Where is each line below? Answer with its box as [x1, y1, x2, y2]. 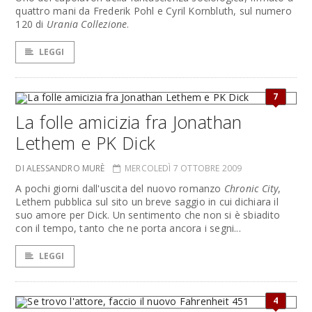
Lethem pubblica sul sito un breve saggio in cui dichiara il [15, 195, 279, 208]
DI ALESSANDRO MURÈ [15, 162, 105, 174]
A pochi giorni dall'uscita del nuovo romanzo [15, 182, 224, 195]
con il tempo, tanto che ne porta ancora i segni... [15, 221, 241, 235]
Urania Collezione [46, 17, 127, 31]
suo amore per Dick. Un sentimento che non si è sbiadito [15, 208, 280, 221]
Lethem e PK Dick [15, 131, 156, 155]
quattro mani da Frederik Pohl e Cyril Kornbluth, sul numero [15, 4, 292, 17]
